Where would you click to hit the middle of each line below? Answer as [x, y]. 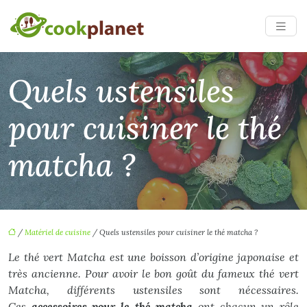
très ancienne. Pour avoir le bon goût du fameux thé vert [153, 273]
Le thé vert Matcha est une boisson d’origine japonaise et [153, 257]
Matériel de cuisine [58, 232]
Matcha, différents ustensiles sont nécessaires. [153, 290]
